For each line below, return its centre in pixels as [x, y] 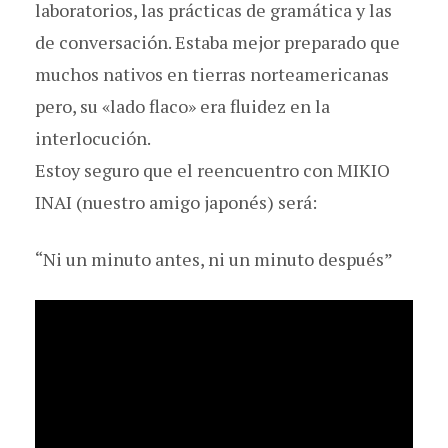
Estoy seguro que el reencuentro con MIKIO [212, 169]
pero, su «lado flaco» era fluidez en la [182, 105]
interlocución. [93, 137]
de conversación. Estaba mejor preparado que [217, 41]
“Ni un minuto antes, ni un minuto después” [214, 258]
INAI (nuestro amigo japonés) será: [176, 201]
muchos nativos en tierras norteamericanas [212, 73]
